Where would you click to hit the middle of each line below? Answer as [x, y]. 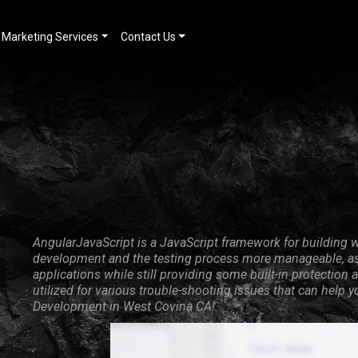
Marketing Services [50, 37]
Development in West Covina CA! [123, 306]
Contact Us [148, 37]
